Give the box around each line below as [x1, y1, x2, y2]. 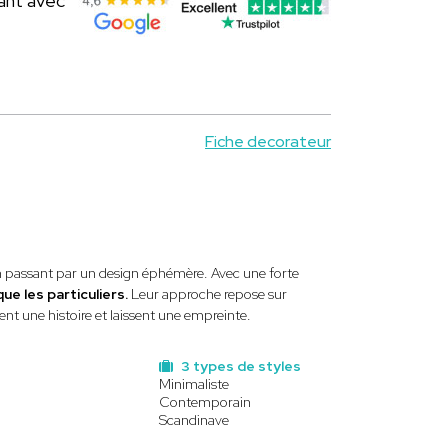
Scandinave [159, 411, 229, 429]
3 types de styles [178, 357, 301, 375]
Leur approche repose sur [130, 285, 287, 303]
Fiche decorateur [205, 131, 331, 152]
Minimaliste [159, 375, 229, 393]
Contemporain [159, 393, 251, 411]
